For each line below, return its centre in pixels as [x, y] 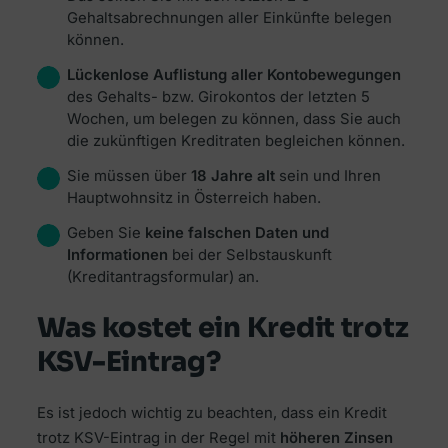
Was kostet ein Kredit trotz [222, 327]
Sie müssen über [126, 176]
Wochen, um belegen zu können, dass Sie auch [233, 119]
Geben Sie [105, 233]
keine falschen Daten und [236, 233]
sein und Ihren [327, 176]
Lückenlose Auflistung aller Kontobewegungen [233, 75]
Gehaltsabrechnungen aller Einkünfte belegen [229, 18]
